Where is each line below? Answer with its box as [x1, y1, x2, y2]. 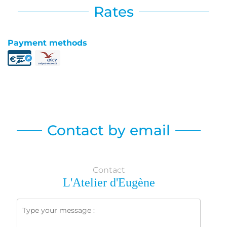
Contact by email [47, 121, 170, 139]
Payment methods [8, 37, 87, 48]
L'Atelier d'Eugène [62, 175, 155, 189]
